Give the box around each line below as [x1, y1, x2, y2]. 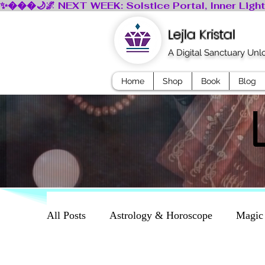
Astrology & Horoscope [109, 209, 212, 221]
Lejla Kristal [168, 25, 235, 44]
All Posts [47, 209, 86, 221]
